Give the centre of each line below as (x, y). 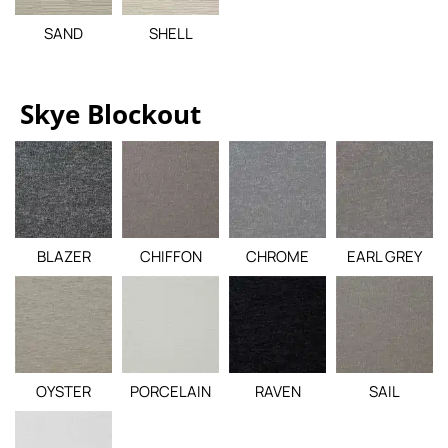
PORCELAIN (170, 391)
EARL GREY (384, 256)
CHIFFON (170, 256)
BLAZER (63, 256)
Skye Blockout (110, 114)
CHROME (277, 256)
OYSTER (63, 391)
